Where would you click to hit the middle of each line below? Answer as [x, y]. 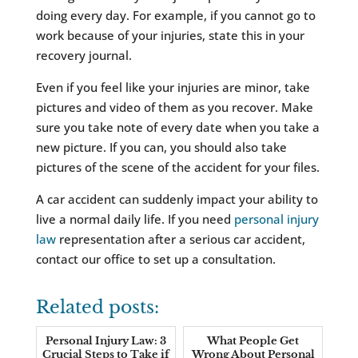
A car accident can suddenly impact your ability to [177, 199]
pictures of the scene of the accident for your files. [177, 167]
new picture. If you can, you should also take [161, 147]
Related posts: [97, 308]
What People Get [253, 341]
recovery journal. [84, 56]
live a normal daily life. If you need [135, 219]
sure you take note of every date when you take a [177, 127]
